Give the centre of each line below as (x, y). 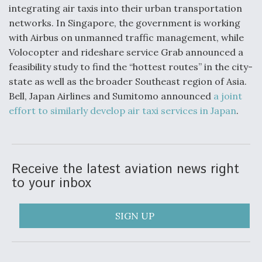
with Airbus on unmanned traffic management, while (126, 38)
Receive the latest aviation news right (125, 170)
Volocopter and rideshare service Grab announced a (126, 52)
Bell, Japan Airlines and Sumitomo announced (111, 96)
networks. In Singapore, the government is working (125, 23)
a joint (228, 96)
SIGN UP (135, 216)
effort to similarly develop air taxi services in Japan (123, 111)
